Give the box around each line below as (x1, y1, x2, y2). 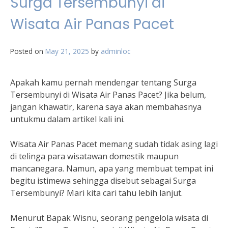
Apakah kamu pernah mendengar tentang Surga (10, 77, 196, 88)
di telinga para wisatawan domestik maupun (10, 151, 179, 162)
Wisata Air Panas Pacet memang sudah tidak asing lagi (10, 138, 218, 150)
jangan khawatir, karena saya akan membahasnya (10, 101, 202, 112)
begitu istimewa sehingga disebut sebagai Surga (10, 175, 196, 186)
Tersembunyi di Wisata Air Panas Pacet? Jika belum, (10, 89, 206, 100)
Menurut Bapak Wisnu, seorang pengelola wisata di (10, 212, 208, 223)
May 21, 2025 (45, 46, 89, 56)
